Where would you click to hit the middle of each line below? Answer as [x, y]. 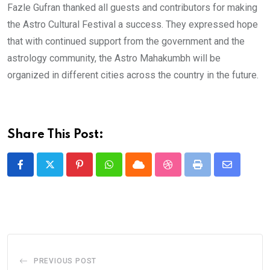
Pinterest [98, 172]
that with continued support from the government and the [126, 41]
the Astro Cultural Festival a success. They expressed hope [133, 24]
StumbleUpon [196, 172]
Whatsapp [129, 172]
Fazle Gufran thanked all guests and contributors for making [132, 7]
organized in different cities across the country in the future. [133, 75]
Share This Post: [55, 135]
